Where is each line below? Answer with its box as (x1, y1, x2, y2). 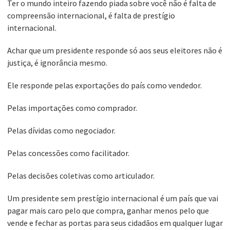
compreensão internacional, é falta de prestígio (7, 10, 175, 21)
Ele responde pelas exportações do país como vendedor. (7, 80, 202, 91)
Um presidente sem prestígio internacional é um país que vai (7, 193, 218, 204)
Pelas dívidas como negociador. (7, 125, 116, 136)
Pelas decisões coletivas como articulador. (7, 170, 155, 181)
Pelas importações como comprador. (7, 103, 137, 113)
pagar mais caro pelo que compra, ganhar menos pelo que (7, 205, 209, 216)
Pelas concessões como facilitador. (7, 148, 129, 159)
